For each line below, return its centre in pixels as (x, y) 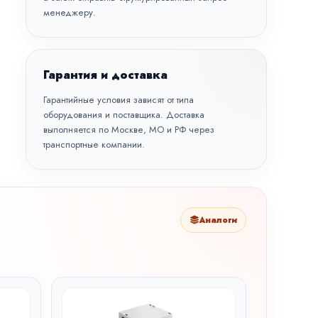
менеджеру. (70, 12)
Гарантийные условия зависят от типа (119, 100)
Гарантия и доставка (105, 75)
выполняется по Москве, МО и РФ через (129, 130)
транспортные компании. (94, 144)
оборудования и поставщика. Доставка (124, 115)
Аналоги (218, 220)
